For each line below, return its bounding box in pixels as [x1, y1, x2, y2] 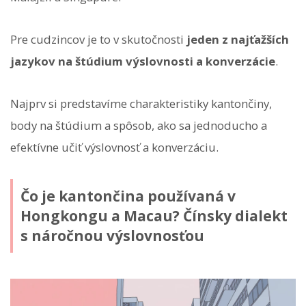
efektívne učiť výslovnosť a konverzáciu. [10, 139, 219, 156]
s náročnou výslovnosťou [20, 225, 204, 245]
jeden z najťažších [186, 31, 289, 47]
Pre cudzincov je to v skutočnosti [10, 31, 186, 47]
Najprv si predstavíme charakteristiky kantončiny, [10, 96, 272, 112]
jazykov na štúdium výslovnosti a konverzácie [10, 53, 275, 69]
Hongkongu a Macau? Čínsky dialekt [20, 206, 288, 225]
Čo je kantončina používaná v [20, 186, 236, 206]
